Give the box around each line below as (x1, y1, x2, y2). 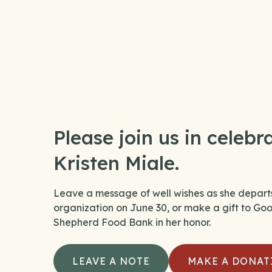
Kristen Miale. (53, 151, 179, 175)
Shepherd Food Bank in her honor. (53, 216, 211, 229)
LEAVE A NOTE (72, 255, 150, 268)
